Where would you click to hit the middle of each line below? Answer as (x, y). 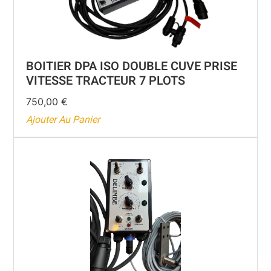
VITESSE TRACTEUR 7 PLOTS (106, 81)
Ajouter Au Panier (63, 120)
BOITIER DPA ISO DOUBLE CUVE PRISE (132, 67)
